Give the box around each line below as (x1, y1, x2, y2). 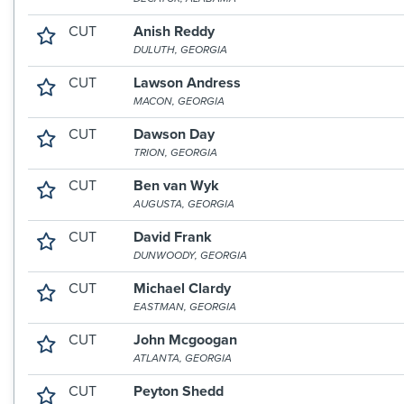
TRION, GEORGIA (133, 146, 218, 159)
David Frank (133, 228, 213, 246)
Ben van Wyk (133, 177, 220, 195)
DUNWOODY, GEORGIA (133, 249, 248, 262)
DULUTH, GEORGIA (133, 43, 228, 56)
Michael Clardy (133, 280, 232, 298)
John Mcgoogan (133, 331, 238, 349)
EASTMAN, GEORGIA (133, 300, 237, 313)
